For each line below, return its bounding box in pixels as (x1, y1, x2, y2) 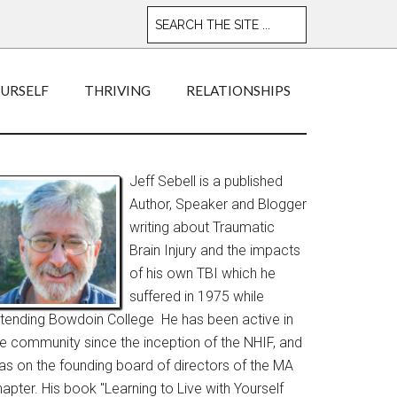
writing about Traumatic (129, 219, 275, 236)
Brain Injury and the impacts (129, 242, 300, 259)
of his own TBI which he (129, 265, 276, 282)
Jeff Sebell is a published (129, 173, 283, 190)
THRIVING (84, 82, 151, 98)
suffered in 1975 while (129, 288, 264, 305)
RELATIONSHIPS (186, 82, 291, 98)
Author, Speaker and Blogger (129, 196, 307, 213)
